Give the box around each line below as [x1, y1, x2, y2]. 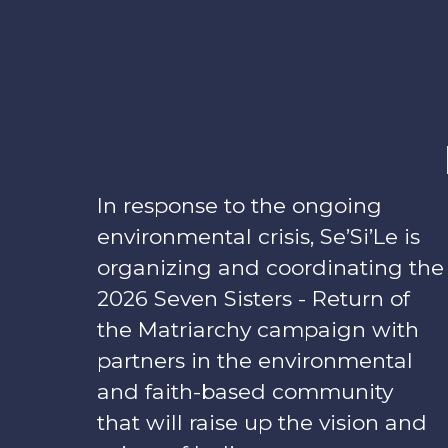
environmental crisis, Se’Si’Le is [97, 224, 420, 250]
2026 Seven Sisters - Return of [97, 286, 410, 312]
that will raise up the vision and [97, 410, 427, 436]
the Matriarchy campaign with [97, 317, 419, 343]
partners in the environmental [97, 348, 413, 374]
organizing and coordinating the [97, 255, 444, 281]
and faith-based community [97, 379, 399, 405]
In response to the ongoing [97, 193, 382, 219]
